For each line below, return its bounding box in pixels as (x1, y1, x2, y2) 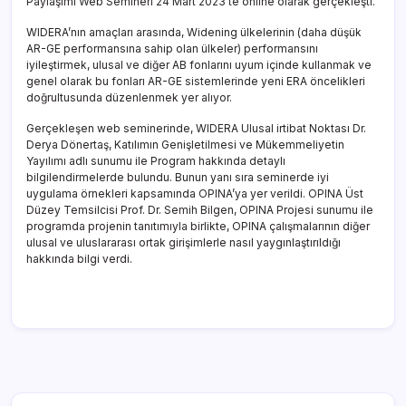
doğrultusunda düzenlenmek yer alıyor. (26, 90, 232, 104)
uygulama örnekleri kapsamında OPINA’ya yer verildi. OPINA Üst (26, 186, 363, 200)
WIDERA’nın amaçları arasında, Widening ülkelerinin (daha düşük (26, 24, 362, 39)
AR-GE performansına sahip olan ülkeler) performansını (26, 41, 318, 55)
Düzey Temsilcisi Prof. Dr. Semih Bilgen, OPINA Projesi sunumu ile (26, 202, 373, 217)
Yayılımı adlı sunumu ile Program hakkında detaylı (26, 153, 285, 168)
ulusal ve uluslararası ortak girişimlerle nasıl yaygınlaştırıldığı (26, 235, 341, 249)
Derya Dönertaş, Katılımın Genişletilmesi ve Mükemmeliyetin (26, 137, 344, 151)
